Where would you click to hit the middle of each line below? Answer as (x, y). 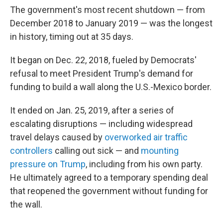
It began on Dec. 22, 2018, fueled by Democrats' (103, 60)
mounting (160, 151)
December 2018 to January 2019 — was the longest (111, 23)
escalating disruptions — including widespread (101, 124)
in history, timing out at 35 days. (72, 37)
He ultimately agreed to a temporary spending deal (109, 177)
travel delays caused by (57, 137)
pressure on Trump (48, 164)
